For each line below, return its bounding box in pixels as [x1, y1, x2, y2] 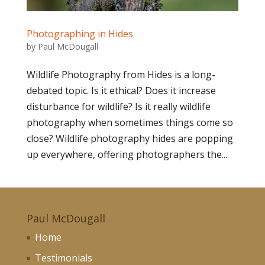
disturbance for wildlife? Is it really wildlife [26, 99, 211, 113]
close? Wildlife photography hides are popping [26, 131, 233, 145]
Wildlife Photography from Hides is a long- [26, 67, 215, 81]
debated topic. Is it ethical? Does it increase [26, 83, 216, 97]
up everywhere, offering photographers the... [26, 147, 227, 161]
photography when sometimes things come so [26, 115, 233, 129]
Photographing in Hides [26, 27, 133, 40]
